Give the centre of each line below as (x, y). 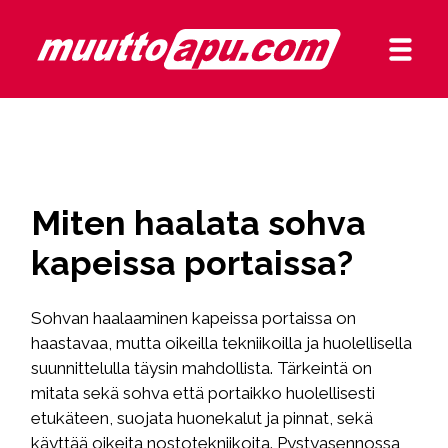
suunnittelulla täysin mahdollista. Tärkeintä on (202, 367)
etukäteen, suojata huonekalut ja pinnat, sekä (202, 417)
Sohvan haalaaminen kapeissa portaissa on (194, 317)
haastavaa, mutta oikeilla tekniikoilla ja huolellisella (222, 342)
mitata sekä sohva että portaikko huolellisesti (203, 392)
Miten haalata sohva (199, 223)
